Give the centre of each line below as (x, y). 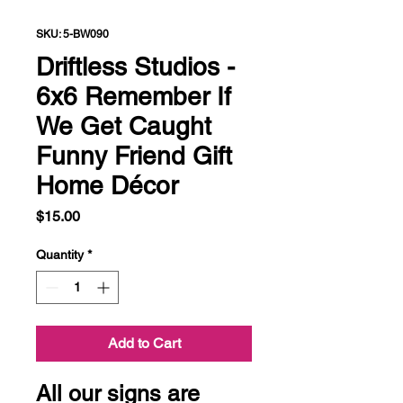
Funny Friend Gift (134, 155)
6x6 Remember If (134, 96)
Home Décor (107, 185)
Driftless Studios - (135, 66)
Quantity (60, 254)
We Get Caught (124, 125)
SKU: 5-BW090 (72, 34)
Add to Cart (144, 343)
